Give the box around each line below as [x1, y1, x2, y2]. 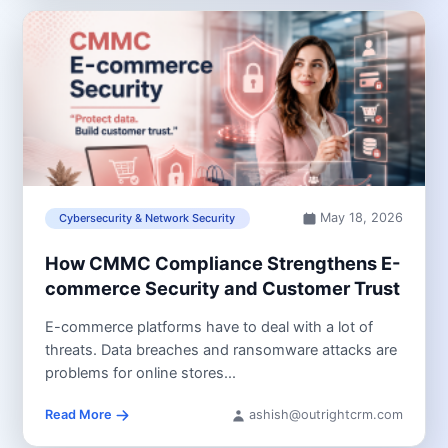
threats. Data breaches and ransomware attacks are [44, 340, 397, 359]
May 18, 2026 [320, 210, 404, 226]
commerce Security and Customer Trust [44, 277, 400, 299]
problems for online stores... [44, 363, 236, 382]
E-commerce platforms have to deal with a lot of [44, 317, 373, 336]
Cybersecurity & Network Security [59, 211, 236, 226]
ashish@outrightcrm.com [249, 407, 404, 423]
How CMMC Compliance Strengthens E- [44, 252, 401, 274]
